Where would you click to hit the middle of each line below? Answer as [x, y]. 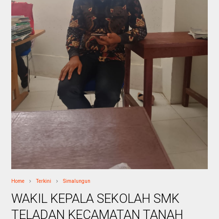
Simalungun [77, 181]
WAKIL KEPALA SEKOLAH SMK [95, 198]
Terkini [44, 181]
